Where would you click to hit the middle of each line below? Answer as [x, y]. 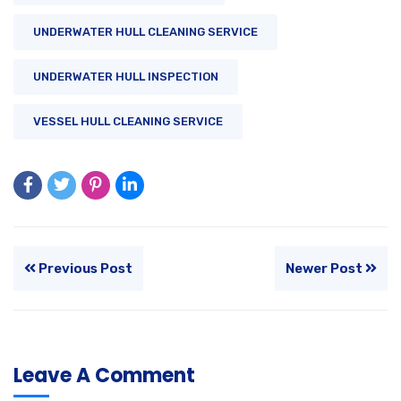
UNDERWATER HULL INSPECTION [126, 77]
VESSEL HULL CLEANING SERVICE [128, 122]
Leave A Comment [104, 376]
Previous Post [84, 269]
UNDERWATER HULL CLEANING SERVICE [145, 32]
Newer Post [325, 269]
